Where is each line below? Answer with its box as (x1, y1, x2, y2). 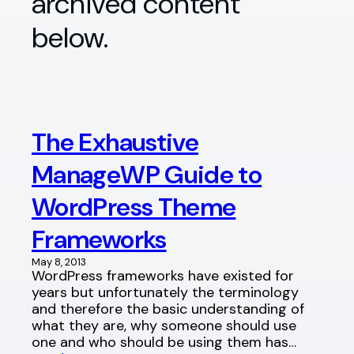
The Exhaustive (32, 125, 199, 159)
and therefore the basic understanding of (32, 299, 304, 318)
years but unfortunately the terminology (32, 282, 299, 302)
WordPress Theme (32, 190, 236, 224)
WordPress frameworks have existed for (32, 265, 294, 285)
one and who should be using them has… (32, 332, 296, 352)
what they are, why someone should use (32, 315, 296, 335)
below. (32, 19, 108, 56)
